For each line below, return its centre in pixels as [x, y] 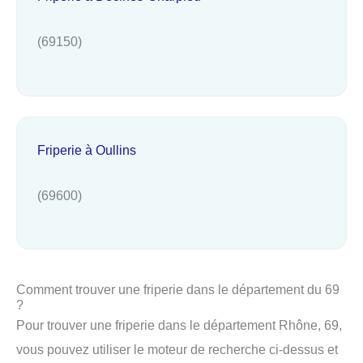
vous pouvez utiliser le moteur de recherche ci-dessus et [177, 350]
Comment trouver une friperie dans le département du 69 [178, 290]
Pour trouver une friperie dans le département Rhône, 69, [179, 325]
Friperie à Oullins [87, 149]
